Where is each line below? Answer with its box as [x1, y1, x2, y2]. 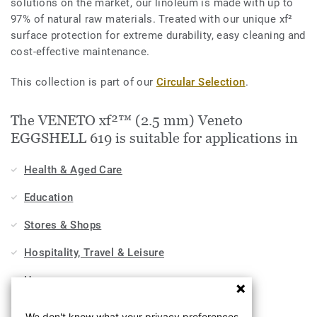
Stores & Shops [24, 218, 102, 231]
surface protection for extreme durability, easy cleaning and [11, 28, 306, 42]
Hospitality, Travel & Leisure [24, 246, 165, 259]
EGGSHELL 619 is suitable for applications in [11, 129, 298, 146]
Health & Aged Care [24, 163, 122, 176]
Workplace [24, 301, 77, 314]
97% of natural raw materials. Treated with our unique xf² [11, 12, 293, 25]
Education [24, 190, 74, 204]
